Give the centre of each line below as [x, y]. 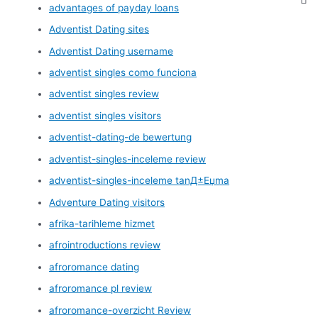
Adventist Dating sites [99, 29]
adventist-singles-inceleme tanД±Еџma [139, 181]
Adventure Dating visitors [107, 202]
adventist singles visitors [105, 115]
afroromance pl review [101, 289]
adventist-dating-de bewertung [121, 137]
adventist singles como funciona [123, 73]
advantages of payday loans [114, 7]
